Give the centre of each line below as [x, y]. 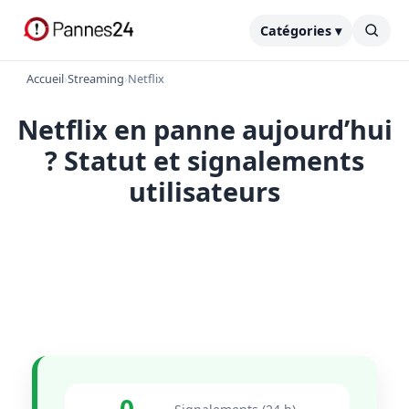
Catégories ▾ [301, 30]
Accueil [45, 79]
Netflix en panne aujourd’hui [204, 129]
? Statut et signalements [204, 160]
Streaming [96, 79]
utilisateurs [204, 191]
